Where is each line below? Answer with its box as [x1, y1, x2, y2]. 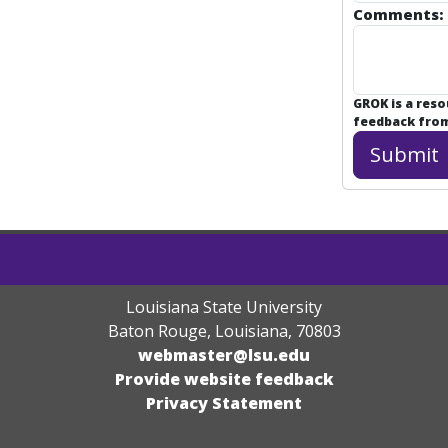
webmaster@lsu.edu [138, 344, 310, 366]
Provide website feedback [114, 368, 334, 390]
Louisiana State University [126, 296, 322, 318]
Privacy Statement [146, 392, 302, 414]
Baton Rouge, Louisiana [107, 320, 288, 342]
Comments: [353, 4, 443, 24]
